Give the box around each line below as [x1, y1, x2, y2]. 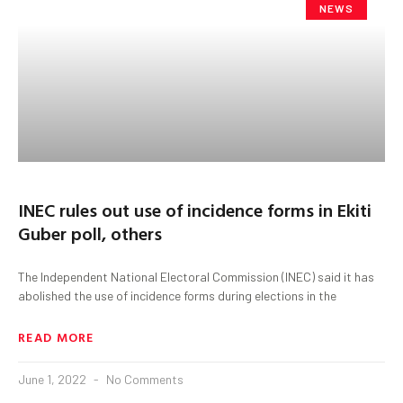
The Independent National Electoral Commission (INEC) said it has [18, 268, 374, 284]
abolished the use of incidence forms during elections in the [18, 287, 336, 303]
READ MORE [18, 327, 94, 346]
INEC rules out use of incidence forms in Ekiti [18, 195, 372, 223]
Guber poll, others [18, 219, 162, 246]
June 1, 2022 [18, 371, 89, 387]
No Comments [103, 371, 184, 387]
